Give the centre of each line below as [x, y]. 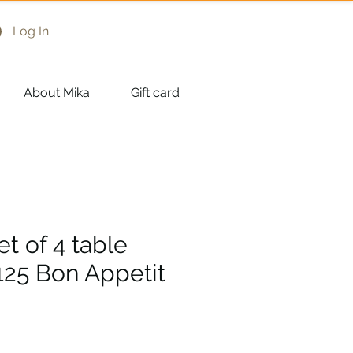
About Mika [57, 92]
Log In [30, 31]
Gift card [155, 92]
